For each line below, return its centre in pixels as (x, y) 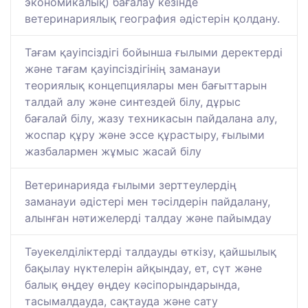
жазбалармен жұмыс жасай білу (113, 152)
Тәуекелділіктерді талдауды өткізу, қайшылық (151, 252)
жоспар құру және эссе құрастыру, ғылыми (145, 135)
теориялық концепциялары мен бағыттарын (146, 86)
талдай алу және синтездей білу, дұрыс (133, 102)
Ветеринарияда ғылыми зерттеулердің (131, 185)
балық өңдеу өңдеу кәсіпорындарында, (132, 285)
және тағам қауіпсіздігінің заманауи (123, 69)
